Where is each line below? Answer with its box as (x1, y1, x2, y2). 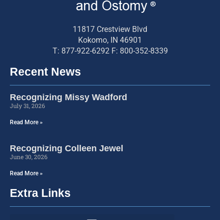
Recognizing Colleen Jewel (10, 143, 123, 154)
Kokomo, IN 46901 (78, 35, 142, 45)
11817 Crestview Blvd (73, 25, 147, 34)
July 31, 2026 (10, 102, 45, 110)
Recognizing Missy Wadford (10, 92, 127, 103)
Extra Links (10, 187, 71, 200)
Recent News (10, 65, 81, 79)
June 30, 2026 (10, 153, 48, 161)
